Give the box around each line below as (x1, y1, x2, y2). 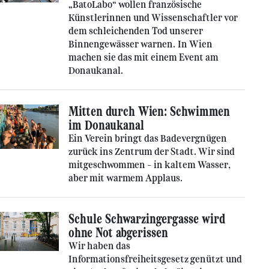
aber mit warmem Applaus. (68, 172, 183, 184)
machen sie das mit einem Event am (68, 52, 219, 63)
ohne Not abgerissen (68, 225, 168, 241)
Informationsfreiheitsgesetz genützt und (68, 253, 242, 265)
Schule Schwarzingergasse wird (68, 211, 225, 227)
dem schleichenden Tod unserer (68, 25, 203, 37)
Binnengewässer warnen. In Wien (68, 38, 213, 50)
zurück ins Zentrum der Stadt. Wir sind (68, 146, 235, 157)
